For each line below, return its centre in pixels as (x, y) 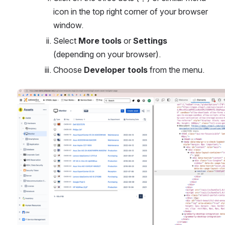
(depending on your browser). (107, 54)
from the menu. (176, 70)
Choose (69, 70)
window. (68, 25)
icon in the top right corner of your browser (131, 12)
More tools (100, 41)
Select (66, 41)
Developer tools (116, 70)
